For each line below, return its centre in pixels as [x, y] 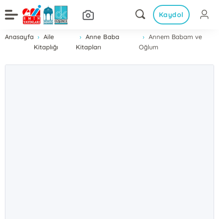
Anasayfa [20, 37]
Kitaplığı [46, 47]
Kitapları [88, 47]
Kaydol [171, 15]
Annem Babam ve [175, 37]
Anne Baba [102, 37]
